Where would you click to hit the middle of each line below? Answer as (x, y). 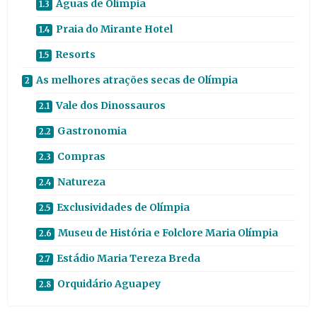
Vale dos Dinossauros (111, 106)
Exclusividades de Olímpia (123, 208)
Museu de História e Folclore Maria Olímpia (168, 233)
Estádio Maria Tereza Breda (128, 259)
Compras (81, 157)
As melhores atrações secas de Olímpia (137, 80)
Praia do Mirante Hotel (114, 29)
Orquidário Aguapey (109, 284)
